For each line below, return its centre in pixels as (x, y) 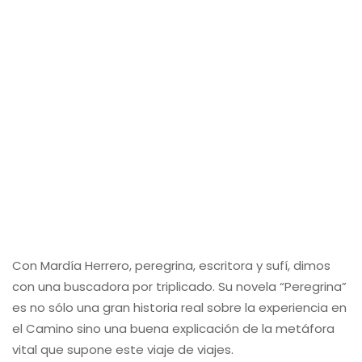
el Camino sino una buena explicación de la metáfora (173, 328)
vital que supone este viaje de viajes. (123, 349)
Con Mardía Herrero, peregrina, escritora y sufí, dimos (171, 265)
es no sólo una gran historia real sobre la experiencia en (179, 307)
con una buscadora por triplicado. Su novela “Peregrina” (179, 286)
